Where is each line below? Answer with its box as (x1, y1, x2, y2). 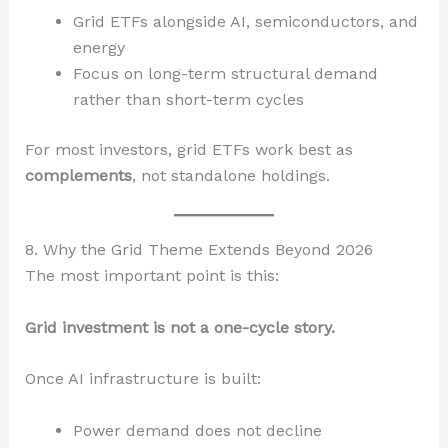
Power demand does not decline (72, 420, 322, 440)
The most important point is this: (24, 266, 279, 286)
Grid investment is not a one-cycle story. (24, 317, 335, 337)
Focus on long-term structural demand (72, 63, 378, 83)
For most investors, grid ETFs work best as (24, 139, 353, 159)
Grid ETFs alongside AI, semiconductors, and (72, 11, 418, 31)
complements (24, 165, 132, 185)
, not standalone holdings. (131, 165, 330, 185)
